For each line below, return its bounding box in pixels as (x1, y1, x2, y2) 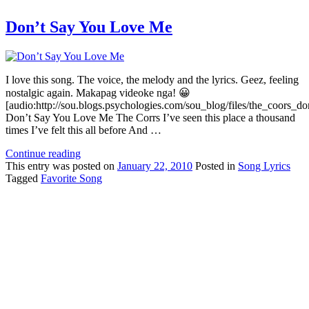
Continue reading (6, 147, 81, 159)
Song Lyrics (238, 159, 290, 172)
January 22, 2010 (117, 159, 192, 172)
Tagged (6, 172, 38, 184)
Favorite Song (41, 172, 102, 184)
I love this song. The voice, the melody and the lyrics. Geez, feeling (6, 73, 299, 86)
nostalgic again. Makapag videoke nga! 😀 (6, 86, 190, 99)
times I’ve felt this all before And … (6, 123, 161, 136)
